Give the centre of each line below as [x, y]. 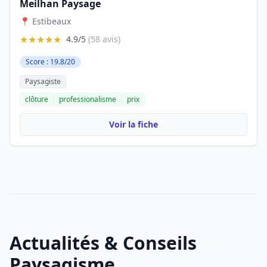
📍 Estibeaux [45, 21]
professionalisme [88, 99]
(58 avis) [104, 39]
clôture [37, 99]
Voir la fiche [133, 124]
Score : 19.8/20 [50, 62]
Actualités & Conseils [103, 243]
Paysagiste [43, 81]
